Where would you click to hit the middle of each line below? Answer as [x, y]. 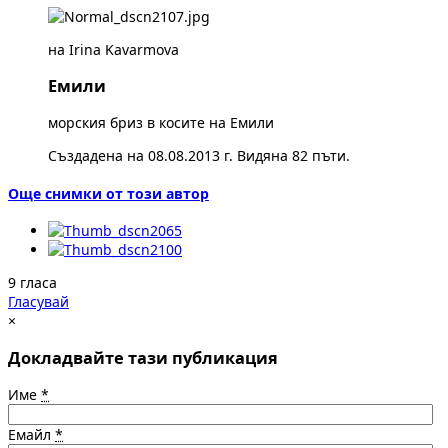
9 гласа [32, 283]
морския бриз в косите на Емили [161, 123]
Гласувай [38, 302]
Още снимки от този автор [108, 193]
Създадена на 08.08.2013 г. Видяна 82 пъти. [199, 156]
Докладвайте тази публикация [143, 357]
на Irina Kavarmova [113, 49]
